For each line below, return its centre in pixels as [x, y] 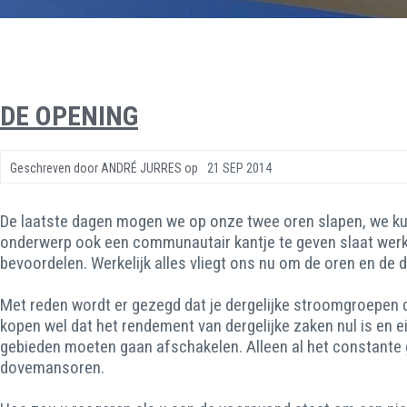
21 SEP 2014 [239, 168]
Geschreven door [55, 168]
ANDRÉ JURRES [141, 168]
